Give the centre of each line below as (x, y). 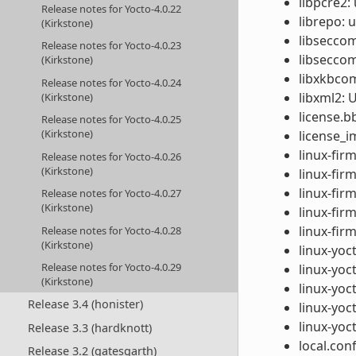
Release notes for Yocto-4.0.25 (112, 120)
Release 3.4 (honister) (85, 304)
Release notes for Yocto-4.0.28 (112, 230)
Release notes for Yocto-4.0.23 (112, 46)
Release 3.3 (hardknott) (89, 327)
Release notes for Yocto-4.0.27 (112, 193)
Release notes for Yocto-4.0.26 (112, 156)
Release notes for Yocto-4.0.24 (112, 82)
